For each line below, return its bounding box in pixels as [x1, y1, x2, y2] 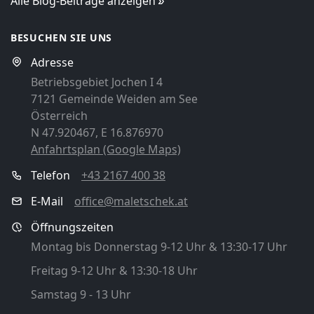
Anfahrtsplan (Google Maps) [31, 142, 181, 158]
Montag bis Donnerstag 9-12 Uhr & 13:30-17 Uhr [31, 239, 287, 255]
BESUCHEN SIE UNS [11, 31, 113, 45]
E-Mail [31, 193, 66, 210]
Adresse [31, 55, 74, 71]
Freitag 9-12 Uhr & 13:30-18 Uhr [31, 263, 198, 279]
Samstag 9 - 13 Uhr [31, 287, 131, 303]
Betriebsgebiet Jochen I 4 [31, 74, 163, 90]
